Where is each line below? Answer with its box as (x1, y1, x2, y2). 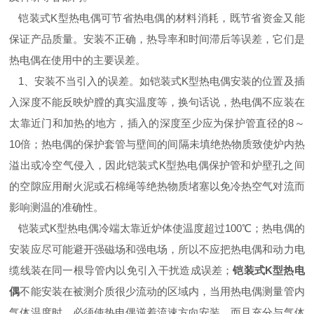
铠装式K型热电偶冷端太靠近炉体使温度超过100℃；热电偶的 (9, 222, 305, 234)
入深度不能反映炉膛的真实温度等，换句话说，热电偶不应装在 (9, 96, 305, 108)
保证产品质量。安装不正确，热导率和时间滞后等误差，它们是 (9, 33, 305, 45)
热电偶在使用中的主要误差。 (9, 54, 146, 66)
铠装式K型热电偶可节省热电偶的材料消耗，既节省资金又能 (9, 12, 305, 24)
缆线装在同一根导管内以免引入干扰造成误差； (9, 264, 233, 276)
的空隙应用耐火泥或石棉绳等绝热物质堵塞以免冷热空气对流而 (9, 180, 305, 192)
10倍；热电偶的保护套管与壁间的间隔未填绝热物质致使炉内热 (9, 138, 305, 150)
